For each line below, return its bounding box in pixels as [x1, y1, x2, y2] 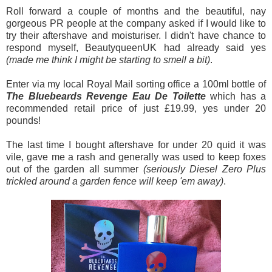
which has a [205, 91, 266, 102]
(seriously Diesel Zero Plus [143, 164, 267, 175]
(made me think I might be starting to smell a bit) [6, 55, 210, 66]
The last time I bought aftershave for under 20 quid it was [6, 140, 266, 151]
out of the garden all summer [6, 164, 143, 175]
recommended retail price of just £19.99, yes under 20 [6, 103, 266, 114]
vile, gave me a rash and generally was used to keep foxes [6, 152, 266, 163]
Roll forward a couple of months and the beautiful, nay [6, 6, 266, 17]
